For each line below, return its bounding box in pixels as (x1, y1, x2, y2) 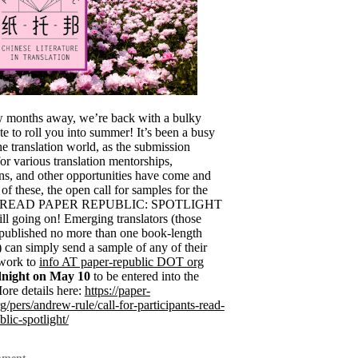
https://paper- (84, 283, 150, 297)
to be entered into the (89, 268, 199, 283)
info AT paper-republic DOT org (38, 254, 204, 268)
